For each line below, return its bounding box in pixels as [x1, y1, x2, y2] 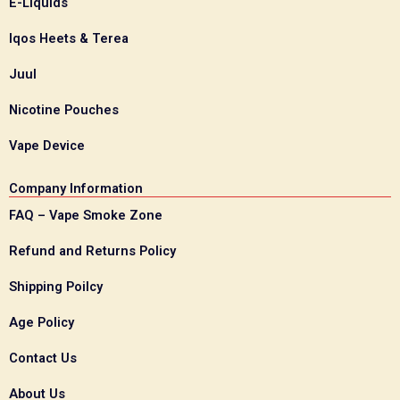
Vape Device [9, 137, 85, 154]
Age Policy [9, 313, 74, 330]
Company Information [9, 179, 143, 196]
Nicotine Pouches [9, 101, 119, 118]
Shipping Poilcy [9, 278, 103, 295]
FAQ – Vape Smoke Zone [9, 206, 162, 223]
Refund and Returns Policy [9, 242, 176, 259]
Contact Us [9, 349, 77, 366]
